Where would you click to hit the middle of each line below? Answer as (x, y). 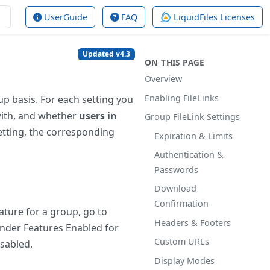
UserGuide (64, 17)
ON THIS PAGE (175, 62)
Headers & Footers (193, 222)
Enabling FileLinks (182, 98)
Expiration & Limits (193, 136)
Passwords (176, 169)
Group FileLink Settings (192, 117)
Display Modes (184, 260)
